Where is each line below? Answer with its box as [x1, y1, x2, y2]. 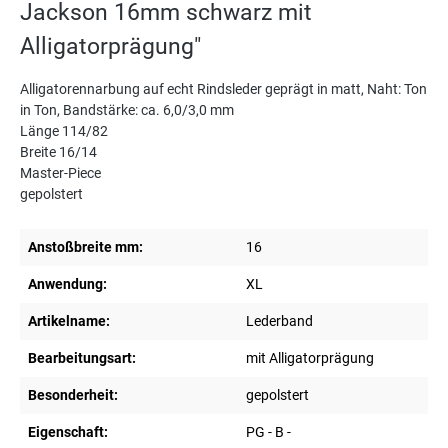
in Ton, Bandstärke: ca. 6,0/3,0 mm [20, 102, 234, 119]
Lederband [246, 313, 313, 330]
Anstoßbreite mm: [28, 239, 143, 256]
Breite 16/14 [20, 144, 97, 161]
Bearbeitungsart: [28, 350, 136, 367]
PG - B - [246, 424, 291, 441]
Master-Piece [20, 165, 101, 182]
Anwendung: [28, 276, 107, 293]
